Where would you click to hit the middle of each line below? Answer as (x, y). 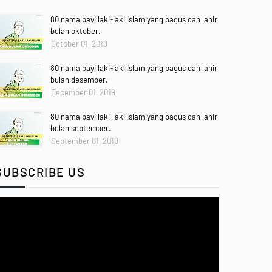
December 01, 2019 (83, 92)
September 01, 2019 (85, 141)
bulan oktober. (76, 31)
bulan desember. (79, 80)
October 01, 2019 (79, 44)
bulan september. (81, 128)
